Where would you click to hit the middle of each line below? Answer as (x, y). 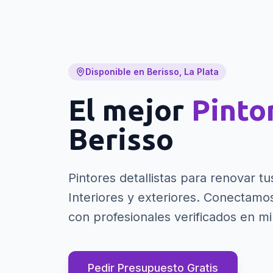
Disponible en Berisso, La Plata (152, 71)
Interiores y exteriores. (134, 197)
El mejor (130, 109)
